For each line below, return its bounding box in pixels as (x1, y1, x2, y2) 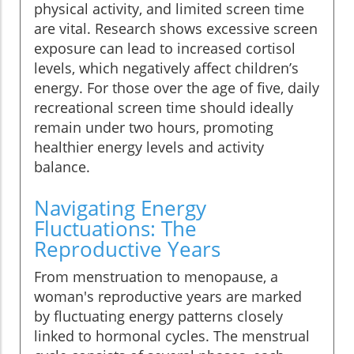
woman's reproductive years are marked (34, 286, 302, 306)
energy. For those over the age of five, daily (34, 77, 319, 97)
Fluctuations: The (34, 213, 197, 243)
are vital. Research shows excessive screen (34, 18, 318, 38)
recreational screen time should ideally (34, 97, 293, 117)
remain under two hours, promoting (34, 117, 273, 137)
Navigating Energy (34, 193, 206, 222)
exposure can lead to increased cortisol (34, 38, 296, 58)
